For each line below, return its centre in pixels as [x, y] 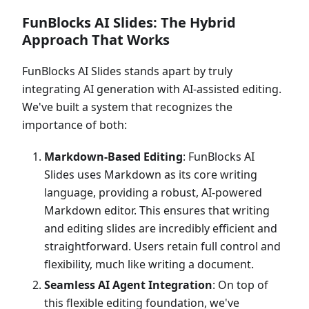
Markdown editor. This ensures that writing [157, 210]
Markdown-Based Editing [113, 157]
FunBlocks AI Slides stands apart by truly [127, 71]
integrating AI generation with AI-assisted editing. [152, 89]
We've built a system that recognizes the [127, 107]
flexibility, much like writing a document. [149, 264]
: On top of [240, 285]
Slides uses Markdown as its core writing [151, 175]
